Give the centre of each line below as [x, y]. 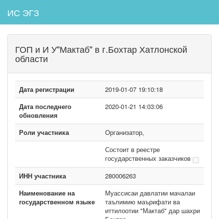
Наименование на [47, 193]
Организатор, [125, 132]
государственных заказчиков [149, 158]
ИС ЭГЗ [23, 12]
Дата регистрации [47, 89]
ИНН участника [43, 176]
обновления [38, 115]
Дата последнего [45, 106]
